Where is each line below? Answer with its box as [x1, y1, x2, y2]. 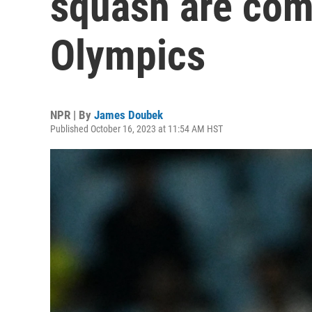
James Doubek [94, 108, 163, 122]
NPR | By [50, 108, 94, 122]
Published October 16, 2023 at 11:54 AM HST [50, 123, 223, 134]
